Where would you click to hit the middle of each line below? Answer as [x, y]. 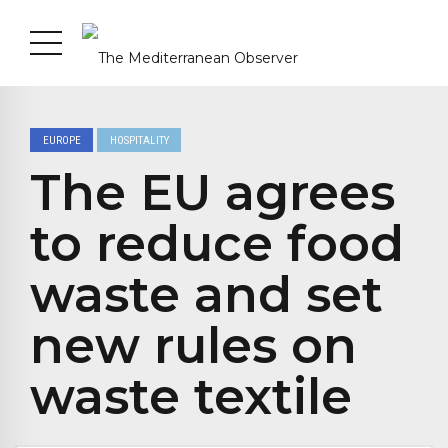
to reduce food [217, 244]
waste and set [206, 295]
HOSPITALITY [139, 140]
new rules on [193, 346]
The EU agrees [212, 193]
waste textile [191, 397]
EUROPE [61, 140]
